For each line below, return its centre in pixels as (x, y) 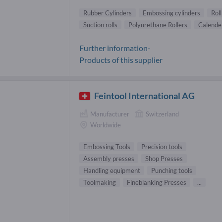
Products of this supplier (121, 60)
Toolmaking (100, 182)
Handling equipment (112, 170)
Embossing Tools (107, 146)
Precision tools (162, 146)
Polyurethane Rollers (158, 25)
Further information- (115, 48)
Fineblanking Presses (157, 182)
